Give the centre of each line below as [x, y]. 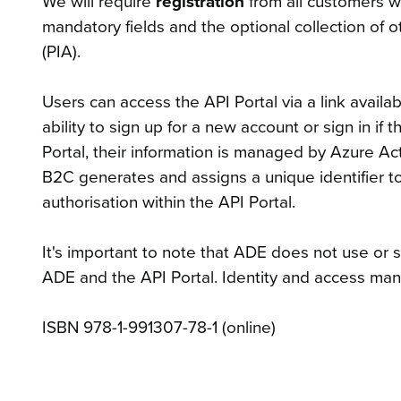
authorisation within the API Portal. [169, 202]
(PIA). [61, 51]
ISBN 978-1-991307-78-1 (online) [161, 327]
